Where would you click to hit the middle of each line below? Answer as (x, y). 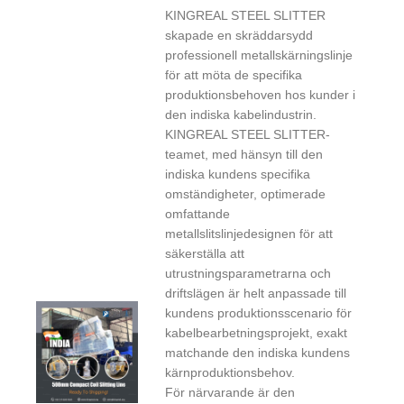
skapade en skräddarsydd (239, 35)
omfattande (198, 213)
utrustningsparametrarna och (248, 273)
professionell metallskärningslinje (259, 55)
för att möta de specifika (234, 74)
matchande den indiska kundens (258, 352)
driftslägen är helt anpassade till (256, 293)
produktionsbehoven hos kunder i (261, 94)
